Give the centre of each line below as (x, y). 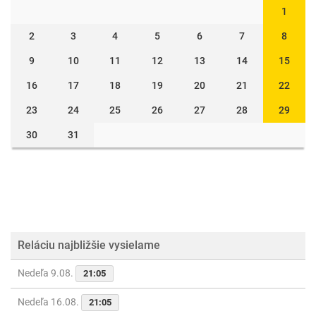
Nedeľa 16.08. (49, 302)
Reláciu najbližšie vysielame (89, 245)
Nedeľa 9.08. (47, 273)
